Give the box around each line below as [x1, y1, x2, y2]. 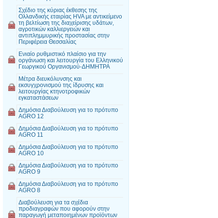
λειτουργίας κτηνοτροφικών [18, 88, 90, 94]
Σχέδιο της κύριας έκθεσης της [18, 7, 97, 13]
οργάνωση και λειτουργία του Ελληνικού [18, 57, 123, 63]
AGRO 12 [18, 113, 44, 119]
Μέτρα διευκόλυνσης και [18, 75, 82, 82]
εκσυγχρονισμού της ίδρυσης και [18, 82, 104, 88]
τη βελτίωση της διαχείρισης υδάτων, [18, 19, 114, 26]
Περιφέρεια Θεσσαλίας [18, 38, 76, 45]
